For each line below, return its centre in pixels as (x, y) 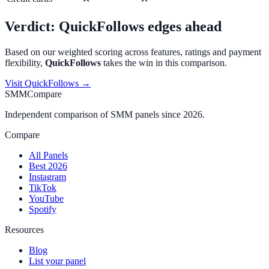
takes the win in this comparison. (164, 62)
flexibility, (25, 62)
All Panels (48, 155)
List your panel (57, 261)
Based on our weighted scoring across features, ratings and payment (133, 52)
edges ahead (183, 26)
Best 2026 (48, 166)
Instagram (47, 177)
